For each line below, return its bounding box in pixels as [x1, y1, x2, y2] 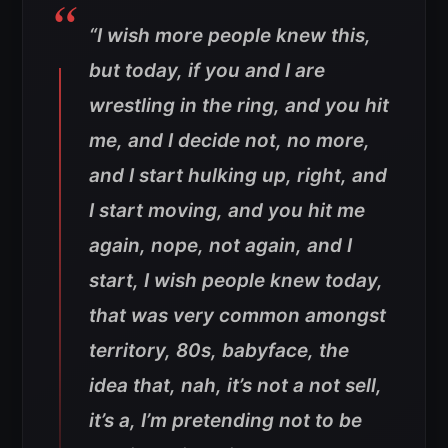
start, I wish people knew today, [89, 269, 383, 292]
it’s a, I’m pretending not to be [89, 409, 362, 432]
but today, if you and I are [89, 59, 325, 82]
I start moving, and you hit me [89, 199, 365, 222]
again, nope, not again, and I [89, 234, 352, 257]
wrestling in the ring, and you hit [89, 94, 389, 117]
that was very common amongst [89, 304, 386, 327]
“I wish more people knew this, [89, 24, 371, 47]
